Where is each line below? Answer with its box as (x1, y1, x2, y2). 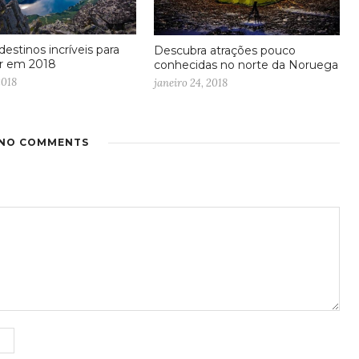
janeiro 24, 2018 (154, 76, 228, 91)
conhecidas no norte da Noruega (154, 58, 338, 73)
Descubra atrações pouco (154, 43, 296, 58)
